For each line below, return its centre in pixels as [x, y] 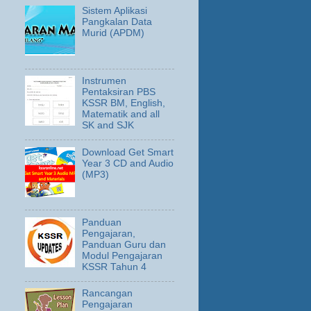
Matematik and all [121, 115]
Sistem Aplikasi [115, 11]
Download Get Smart [128, 152]
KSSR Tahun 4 [115, 267]
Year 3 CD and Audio [128, 163]
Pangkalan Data [117, 22]
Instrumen [104, 81]
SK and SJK [108, 126]
